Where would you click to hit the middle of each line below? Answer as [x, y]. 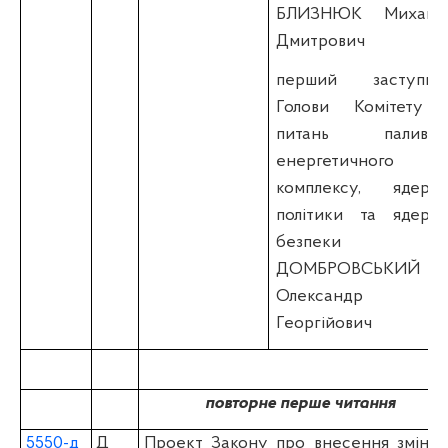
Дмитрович [321, 41]
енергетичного [335, 161]
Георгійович [324, 323]
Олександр [320, 296]
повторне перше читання [300, 403]
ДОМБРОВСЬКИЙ [348, 269]
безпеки [309, 242]
